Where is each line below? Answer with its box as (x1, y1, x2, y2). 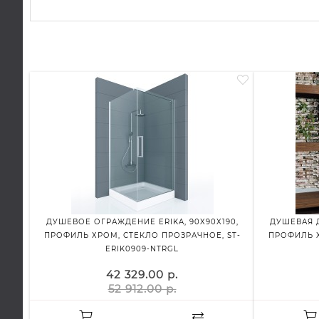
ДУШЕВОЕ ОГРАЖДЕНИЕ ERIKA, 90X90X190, (46, 218, 239, 226)
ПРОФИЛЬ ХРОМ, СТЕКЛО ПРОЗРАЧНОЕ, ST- (43, 231, 241, 239)
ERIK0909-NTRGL (105, 245, 179, 253)
